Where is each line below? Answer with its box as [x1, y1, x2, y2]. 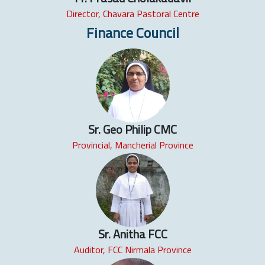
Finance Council [86, 21, 179, 43]
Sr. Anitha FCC [98, 225, 167, 244]
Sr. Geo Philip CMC [88, 120, 177, 139]
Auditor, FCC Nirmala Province [73, 243, 192, 257]
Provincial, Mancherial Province [72, 138, 193, 153]
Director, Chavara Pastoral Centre [66, 6, 199, 21]
